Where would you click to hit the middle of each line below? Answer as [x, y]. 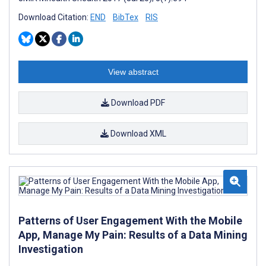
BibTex [126, 17]
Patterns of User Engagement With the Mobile [130, 220]
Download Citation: [54, 17]
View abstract [133, 72]
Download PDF [137, 102]
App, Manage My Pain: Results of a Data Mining [133, 235]
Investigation [51, 249]
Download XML [137, 133]
